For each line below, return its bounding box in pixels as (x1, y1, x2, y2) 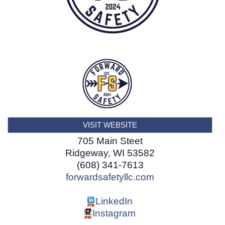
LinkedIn (95, 196, 133, 207)
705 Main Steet (77, 135, 143, 146)
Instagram (92, 208, 136, 219)
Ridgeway (65, 147, 108, 158)
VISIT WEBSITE (83, 120, 137, 129)
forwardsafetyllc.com (66, 171, 154, 182)
